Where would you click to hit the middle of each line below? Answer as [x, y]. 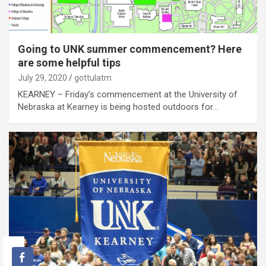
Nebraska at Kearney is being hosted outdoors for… [118, 107]
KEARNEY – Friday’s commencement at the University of [128, 94]
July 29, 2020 [42, 77]
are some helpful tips [69, 62]
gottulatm [93, 77]
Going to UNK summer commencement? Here [130, 49]
